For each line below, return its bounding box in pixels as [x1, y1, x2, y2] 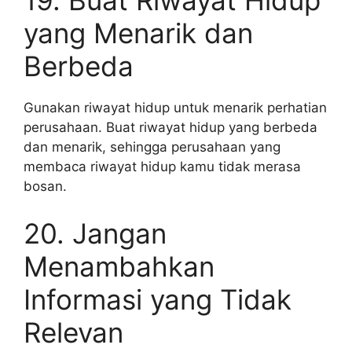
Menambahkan [24, 249, 214, 283]
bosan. [24, 178, 67, 194]
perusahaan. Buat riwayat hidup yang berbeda [24, 119, 317, 135]
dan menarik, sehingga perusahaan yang [24, 139, 280, 155]
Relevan [24, 315, 123, 349]
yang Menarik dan [24, 16, 253, 49]
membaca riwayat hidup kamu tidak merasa [24, 159, 301, 174]
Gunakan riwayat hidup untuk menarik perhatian [24, 100, 327, 115]
